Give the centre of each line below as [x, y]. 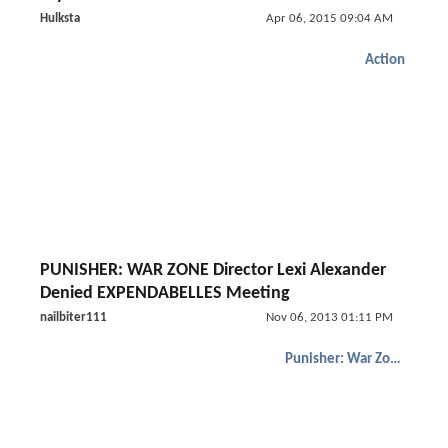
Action [385, 60]
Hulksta [60, 18]
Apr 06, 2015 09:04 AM [329, 18]
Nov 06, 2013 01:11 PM [329, 317]
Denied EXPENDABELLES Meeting [165, 293]
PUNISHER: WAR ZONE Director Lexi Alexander [213, 270]
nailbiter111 [73, 317]
